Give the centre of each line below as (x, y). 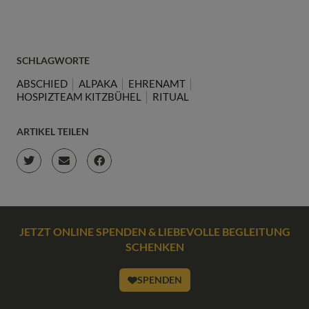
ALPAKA (98, 84)
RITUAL (171, 97)
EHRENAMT (157, 84)
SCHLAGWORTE (53, 61)
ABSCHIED (42, 84)
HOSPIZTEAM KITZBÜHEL (79, 97)
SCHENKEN (154, 247)
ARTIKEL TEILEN (53, 132)
